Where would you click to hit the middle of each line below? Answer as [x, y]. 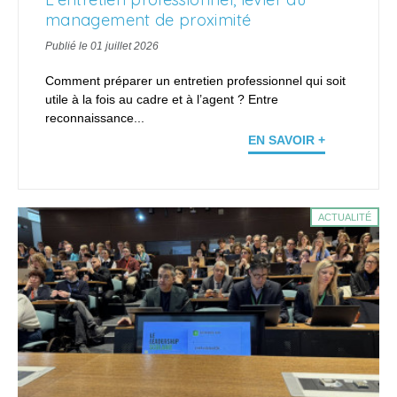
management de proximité [148, 20]
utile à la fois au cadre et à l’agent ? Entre [162, 100]
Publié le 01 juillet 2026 [102, 47]
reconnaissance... [95, 118]
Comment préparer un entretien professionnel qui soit [195, 81]
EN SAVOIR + [287, 140]
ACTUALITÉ [345, 218]
